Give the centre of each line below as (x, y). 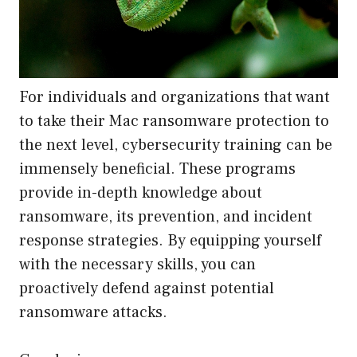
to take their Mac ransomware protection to (174, 122)
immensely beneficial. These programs (157, 169)
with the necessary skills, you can (137, 265)
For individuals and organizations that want (175, 98)
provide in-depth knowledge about (141, 193)
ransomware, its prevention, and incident (166, 217)
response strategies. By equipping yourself (170, 241)
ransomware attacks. (93, 313)
